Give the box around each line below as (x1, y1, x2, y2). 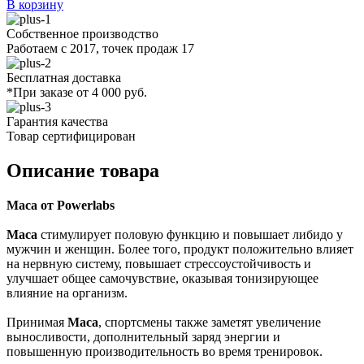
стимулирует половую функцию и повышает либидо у (41, 227, 343, 241)
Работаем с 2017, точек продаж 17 (6, 41, 194, 55)
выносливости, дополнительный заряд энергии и (6, 329, 280, 344)
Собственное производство (6, 26, 158, 41)
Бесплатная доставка (6, 70, 121, 84)
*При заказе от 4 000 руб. (6, 84, 147, 99)
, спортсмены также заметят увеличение (98, 314, 321, 329)
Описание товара (6, 159, 159, 181)
